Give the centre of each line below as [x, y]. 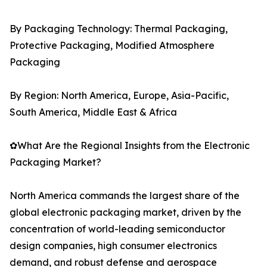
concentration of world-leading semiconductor [117, 229]
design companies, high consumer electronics [113, 246]
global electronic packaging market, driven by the [125, 212]
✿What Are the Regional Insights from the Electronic [130, 146]
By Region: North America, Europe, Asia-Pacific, [119, 96]
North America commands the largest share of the [125, 196]
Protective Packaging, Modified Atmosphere [112, 46]
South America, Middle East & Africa [93, 112]
